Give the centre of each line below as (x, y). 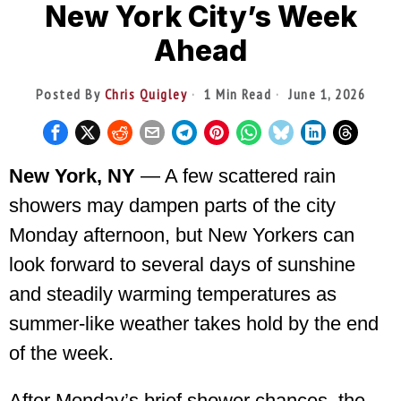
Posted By (70, 94)
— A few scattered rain (235, 176)
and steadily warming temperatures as (173, 294)
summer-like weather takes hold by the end (194, 324)
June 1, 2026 (325, 94)
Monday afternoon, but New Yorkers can (182, 235)
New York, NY (72, 176)
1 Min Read (236, 94)
